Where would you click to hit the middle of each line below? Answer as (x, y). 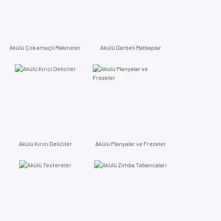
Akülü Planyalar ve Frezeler (130, 144)
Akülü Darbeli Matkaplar (130, 47)
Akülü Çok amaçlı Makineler (45, 47)
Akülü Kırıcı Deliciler (45, 144)
